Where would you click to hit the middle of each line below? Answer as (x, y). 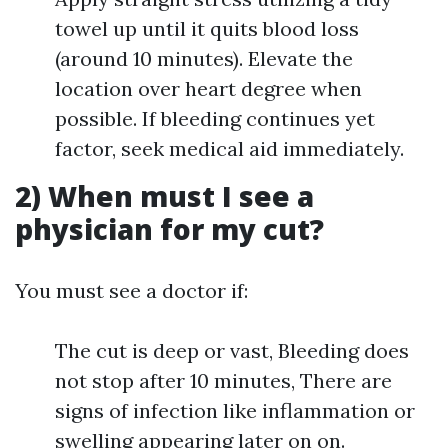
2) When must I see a (164, 196)
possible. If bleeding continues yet (215, 118)
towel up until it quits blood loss (207, 28)
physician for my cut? (169, 229)
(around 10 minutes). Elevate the (204, 58)
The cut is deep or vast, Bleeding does (232, 350)
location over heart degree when (208, 88)
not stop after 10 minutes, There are (223, 380)
